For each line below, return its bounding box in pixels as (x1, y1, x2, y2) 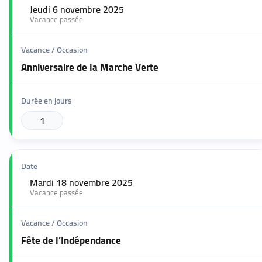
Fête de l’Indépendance (21, 231, 121, 250)
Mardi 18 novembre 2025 (30, 174, 133, 192)
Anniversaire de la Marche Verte (21, 58, 158, 77)
